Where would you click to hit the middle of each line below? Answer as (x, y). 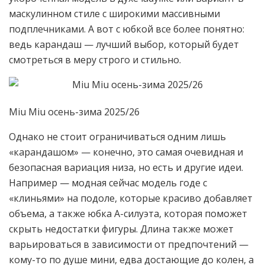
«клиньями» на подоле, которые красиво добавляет (131, 198)
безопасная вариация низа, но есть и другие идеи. (126, 167)
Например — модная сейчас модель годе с (108, 182)
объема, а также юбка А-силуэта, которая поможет (128, 213)
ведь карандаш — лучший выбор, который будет (124, 44)
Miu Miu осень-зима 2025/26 (74, 112)
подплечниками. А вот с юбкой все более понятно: (127, 29)
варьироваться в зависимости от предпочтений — (129, 244)
